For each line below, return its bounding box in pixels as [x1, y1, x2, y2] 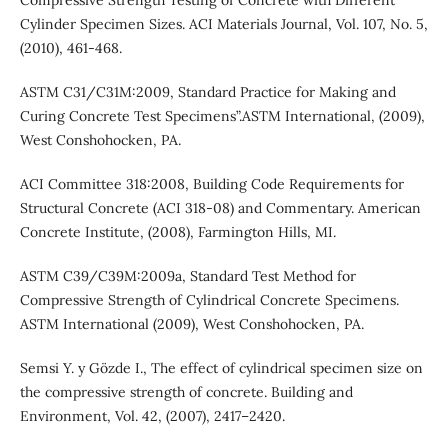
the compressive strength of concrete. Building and [19, 382, 353, 401]
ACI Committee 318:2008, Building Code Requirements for [19, 174, 404, 193]
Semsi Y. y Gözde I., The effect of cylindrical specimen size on [19, 358, 423, 377]
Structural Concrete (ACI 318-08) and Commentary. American [19, 198, 421, 217]
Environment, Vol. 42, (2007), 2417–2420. [19, 406, 285, 425]
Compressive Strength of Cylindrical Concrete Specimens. [19, 290, 399, 309]
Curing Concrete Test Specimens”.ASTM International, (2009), [19, 106, 425, 125]
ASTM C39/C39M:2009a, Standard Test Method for [19, 266, 356, 285]
